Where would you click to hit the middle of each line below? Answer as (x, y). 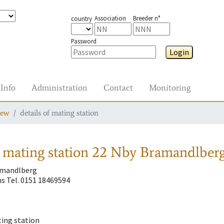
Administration (59, 87)
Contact (118, 87)
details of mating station (59, 113)
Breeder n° (146, 18)
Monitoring (170, 87)
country (81, 18)
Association (110, 18)
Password (83, 41)
